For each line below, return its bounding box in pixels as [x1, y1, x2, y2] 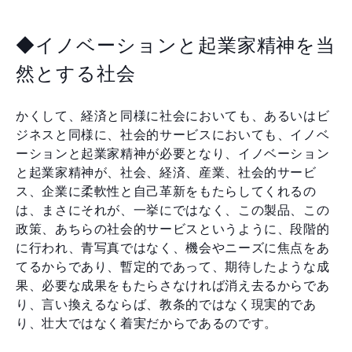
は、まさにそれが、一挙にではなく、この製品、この [16, 203, 330, 217]
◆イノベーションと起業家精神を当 [16, 34, 336, 56]
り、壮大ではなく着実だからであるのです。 [16, 316, 277, 330]
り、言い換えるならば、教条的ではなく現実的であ [16, 297, 317, 311]
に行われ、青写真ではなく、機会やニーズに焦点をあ [16, 240, 330, 255]
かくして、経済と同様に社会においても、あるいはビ [16, 108, 330, 123]
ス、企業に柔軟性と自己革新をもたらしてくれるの [16, 184, 317, 198]
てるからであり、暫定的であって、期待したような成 [16, 259, 330, 273]
